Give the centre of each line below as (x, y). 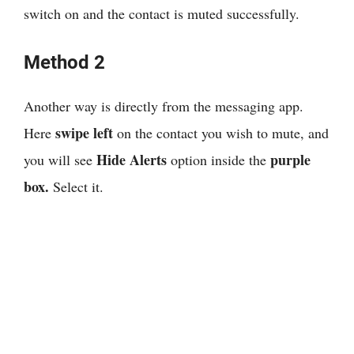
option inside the (218, 159)
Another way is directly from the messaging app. (164, 105)
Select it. (78, 186)
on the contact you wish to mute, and (221, 132)
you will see (60, 159)
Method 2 (64, 62)
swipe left (84, 132)
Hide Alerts (132, 159)
